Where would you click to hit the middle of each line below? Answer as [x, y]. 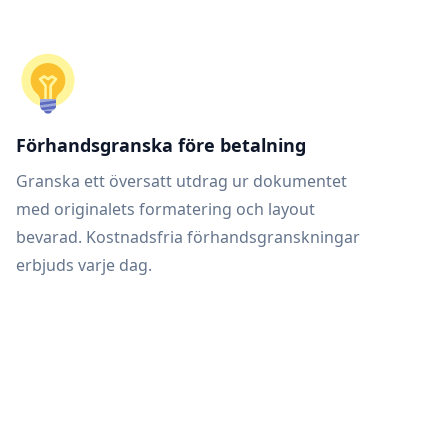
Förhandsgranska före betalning [161, 145]
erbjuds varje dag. [84, 265]
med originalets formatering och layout [165, 209]
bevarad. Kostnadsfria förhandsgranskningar [188, 237]
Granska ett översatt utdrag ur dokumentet [181, 181]
